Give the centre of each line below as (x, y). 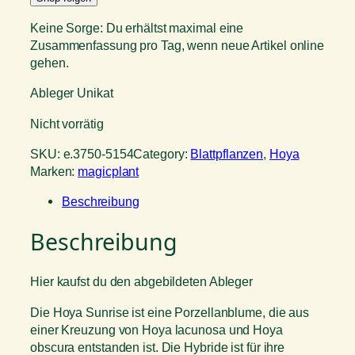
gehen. (50, 63)
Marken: (54, 171)
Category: (162, 153)
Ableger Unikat (72, 93)
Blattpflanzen (227, 153)
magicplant (109, 171)
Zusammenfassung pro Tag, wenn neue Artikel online (177, 46)
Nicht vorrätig (67, 123)
